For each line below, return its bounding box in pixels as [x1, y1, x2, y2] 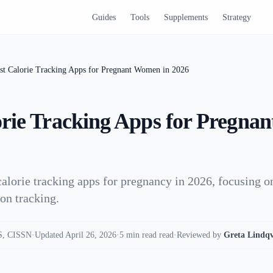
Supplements [163, 13, 208, 22]
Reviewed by [177, 230, 221, 239]
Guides [91, 13, 116, 22]
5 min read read [119, 230, 174, 239]
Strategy [222, 13, 251, 22]
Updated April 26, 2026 [35, 230, 116, 239]
